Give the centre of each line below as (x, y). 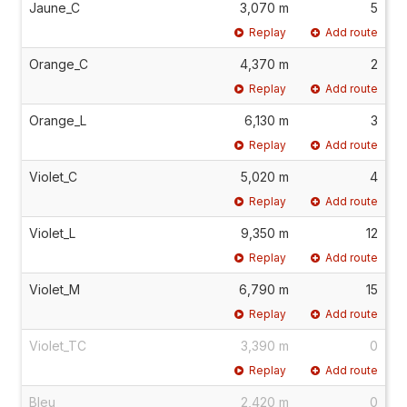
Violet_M (55, 289)
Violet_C (53, 177)
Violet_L (52, 233)
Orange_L (58, 120)
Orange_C (59, 64)
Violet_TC (58, 346)
